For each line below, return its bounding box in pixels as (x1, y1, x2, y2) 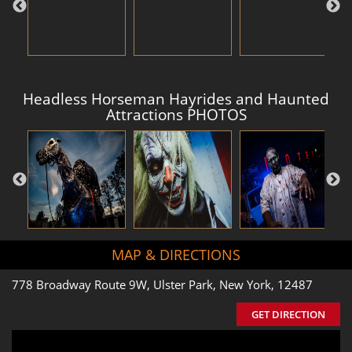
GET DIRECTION (251, 307, 325, 322)
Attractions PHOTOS (105, 104, 247, 125)
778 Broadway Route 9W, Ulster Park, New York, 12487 (12, 276, 313, 292)
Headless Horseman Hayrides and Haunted (23, 88, 329, 109)
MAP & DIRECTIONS (112, 245, 240, 265)
